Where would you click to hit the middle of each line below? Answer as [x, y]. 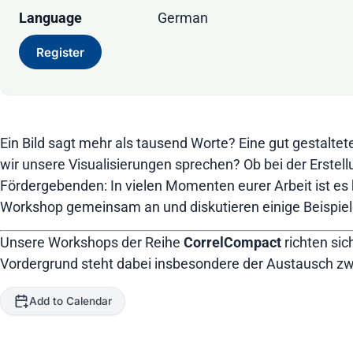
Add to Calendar [71, 301]
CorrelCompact [232, 243]
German [183, 18]
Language [50, 18]
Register [60, 53]
